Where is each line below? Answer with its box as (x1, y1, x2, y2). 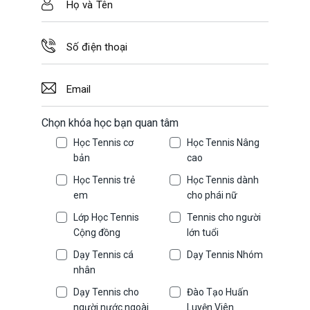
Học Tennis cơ (73, 137, 134, 149)
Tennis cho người (186, 212, 261, 224)
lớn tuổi (186, 227, 219, 239)
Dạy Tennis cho (73, 286, 140, 298)
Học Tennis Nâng (186, 137, 259, 149)
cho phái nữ (186, 190, 237, 201)
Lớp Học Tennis (73, 212, 140, 224)
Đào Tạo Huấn (186, 286, 248, 298)
